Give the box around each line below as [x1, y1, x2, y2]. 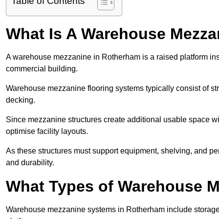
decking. [6, 96, 35, 105]
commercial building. [6, 65, 78, 73]
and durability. [6, 158, 54, 167]
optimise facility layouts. [6, 127, 88, 136]
